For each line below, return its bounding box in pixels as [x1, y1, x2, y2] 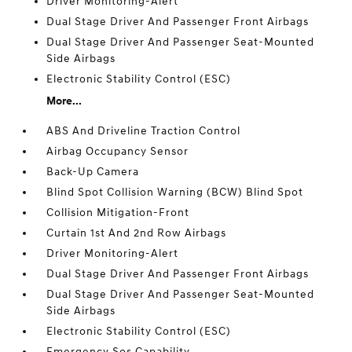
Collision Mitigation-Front [46, 206, 190, 219]
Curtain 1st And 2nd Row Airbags [46, 226, 227, 240]
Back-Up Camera [46, 165, 140, 178]
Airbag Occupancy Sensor [46, 145, 189, 158]
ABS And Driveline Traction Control [46, 124, 241, 137]
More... [46, 94, 82, 108]
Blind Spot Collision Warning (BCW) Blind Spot [46, 185, 304, 199]
